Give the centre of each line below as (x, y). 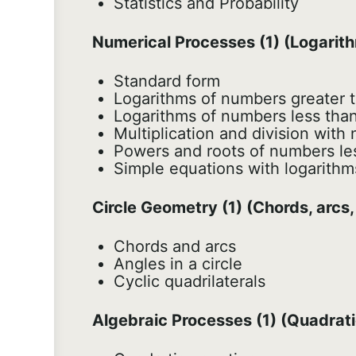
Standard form (167, 81)
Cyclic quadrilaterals (190, 282)
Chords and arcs (175, 247)
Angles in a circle (178, 264)
